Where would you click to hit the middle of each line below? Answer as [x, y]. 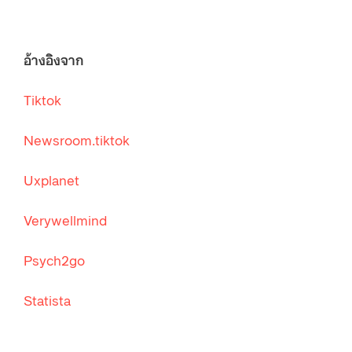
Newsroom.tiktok [77, 139]
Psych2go [54, 259]
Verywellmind [65, 219]
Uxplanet [51, 179]
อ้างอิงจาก [54, 59]
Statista [47, 299]
